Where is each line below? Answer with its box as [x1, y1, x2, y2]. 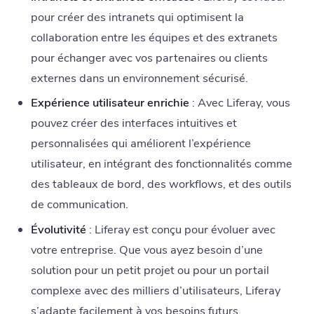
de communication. [30, 196, 128, 213]
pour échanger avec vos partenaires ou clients [30, 49, 268, 66]
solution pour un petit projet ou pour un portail [30, 261, 269, 278]
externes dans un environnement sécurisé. [30, 69, 248, 86]
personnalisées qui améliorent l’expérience [30, 135, 251, 152]
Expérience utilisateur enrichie [30, 95, 189, 111]
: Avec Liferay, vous [189, 95, 290, 111]
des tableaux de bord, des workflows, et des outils [30, 176, 292, 193]
